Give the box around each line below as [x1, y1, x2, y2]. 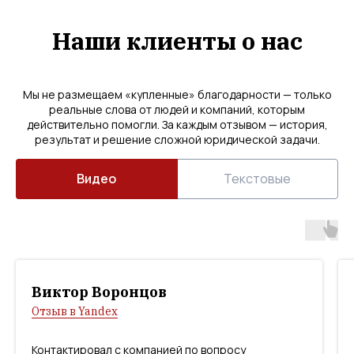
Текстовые [224, 170, 292, 187]
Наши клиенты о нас [51, 25, 303, 56]
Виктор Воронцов [32, 283, 167, 301]
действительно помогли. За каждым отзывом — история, [26, 117, 328, 132]
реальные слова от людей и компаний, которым [49, 102, 305, 117]
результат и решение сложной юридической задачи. [34, 132, 320, 147]
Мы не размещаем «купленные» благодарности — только [22, 87, 332, 102]
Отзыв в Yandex [32, 304, 118, 318]
